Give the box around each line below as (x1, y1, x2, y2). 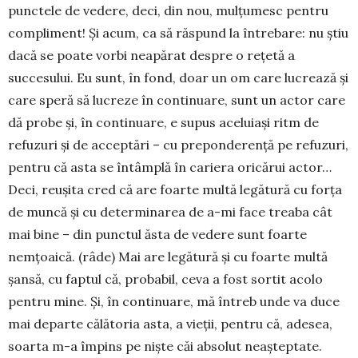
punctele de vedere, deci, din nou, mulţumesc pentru (8, 2, 328, 18)
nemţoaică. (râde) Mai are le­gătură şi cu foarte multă (8, 249, 328, 265)
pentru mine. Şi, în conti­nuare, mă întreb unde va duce (8, 293, 340, 309)
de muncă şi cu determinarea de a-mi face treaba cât (8, 204, 332, 220)
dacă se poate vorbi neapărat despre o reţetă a (8, 47, 295, 63)
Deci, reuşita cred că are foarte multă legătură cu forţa (8, 181, 342, 197)
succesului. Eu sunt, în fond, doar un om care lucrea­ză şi (8, 70, 348, 86)
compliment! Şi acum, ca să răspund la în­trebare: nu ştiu (8, 25, 348, 41)
